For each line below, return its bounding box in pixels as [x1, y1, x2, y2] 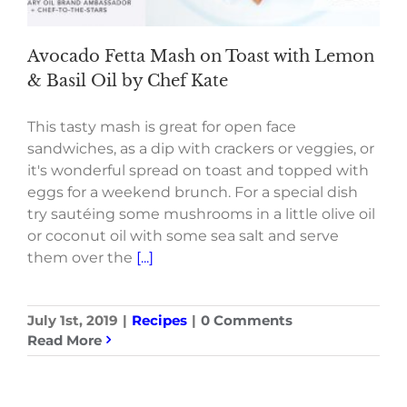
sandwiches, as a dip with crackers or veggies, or [27, 139, 374, 157]
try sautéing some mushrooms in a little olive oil [27, 204, 375, 223]
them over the [27, 248, 136, 266]
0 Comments [201, 311, 293, 329]
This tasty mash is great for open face [27, 117, 296, 135]
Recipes [132, 311, 187, 329]
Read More [27, 331, 102, 349]
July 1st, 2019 [27, 311, 118, 329]
